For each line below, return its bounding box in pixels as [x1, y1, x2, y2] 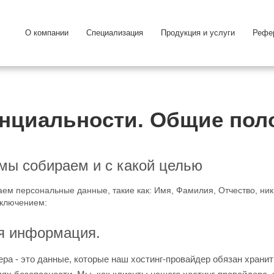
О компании [24, 28, 68, 37]
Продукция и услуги [160, 28, 235, 37]
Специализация [86, 28, 143, 37]
